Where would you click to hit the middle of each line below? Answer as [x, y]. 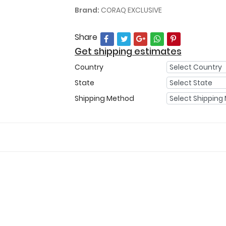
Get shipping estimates [128, 51]
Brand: [87, 10]
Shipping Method [104, 98]
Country [89, 67]
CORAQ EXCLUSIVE [130, 10]
